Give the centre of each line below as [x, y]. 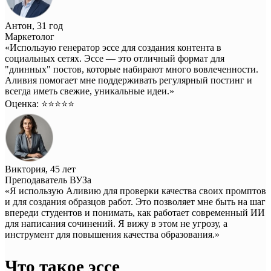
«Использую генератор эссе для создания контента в [113, 47]
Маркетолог [30, 36]
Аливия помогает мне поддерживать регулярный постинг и [129, 80]
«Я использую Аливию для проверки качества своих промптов [135, 191]
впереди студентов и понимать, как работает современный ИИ [135, 212]
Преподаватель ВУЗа [48, 180]
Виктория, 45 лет [40, 169]
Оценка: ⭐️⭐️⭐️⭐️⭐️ [40, 103]
